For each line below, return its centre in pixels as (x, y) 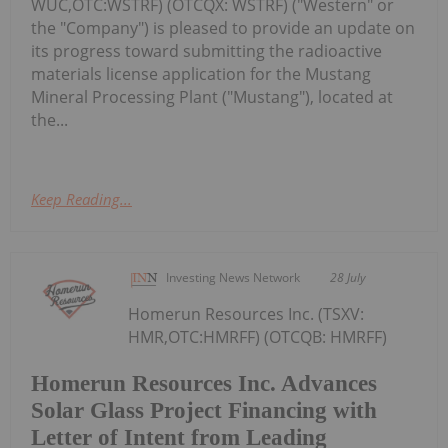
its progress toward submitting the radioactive (206, 51)
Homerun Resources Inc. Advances (204, 383)
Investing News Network (233, 278)
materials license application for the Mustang (201, 74)
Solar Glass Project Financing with (204, 410)
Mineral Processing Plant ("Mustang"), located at (212, 97)
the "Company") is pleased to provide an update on (223, 28)
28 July (348, 278)
